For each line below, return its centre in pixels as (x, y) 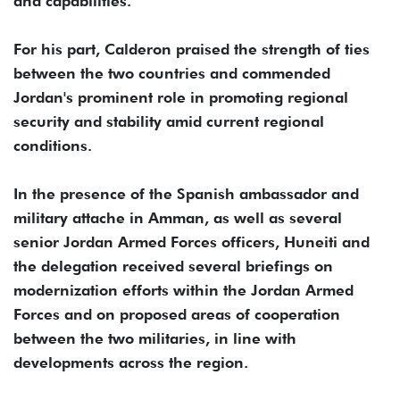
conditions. (53, 145)
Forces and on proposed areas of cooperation (177, 314)
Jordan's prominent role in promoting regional (181, 97)
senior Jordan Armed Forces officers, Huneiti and (192, 242)
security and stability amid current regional (169, 121)
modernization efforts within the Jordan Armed (183, 290)
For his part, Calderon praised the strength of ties (192, 49)
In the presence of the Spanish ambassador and (186, 193)
